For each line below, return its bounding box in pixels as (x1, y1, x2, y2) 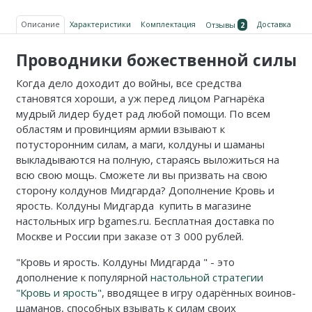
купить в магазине (156, 198, 251, 213)
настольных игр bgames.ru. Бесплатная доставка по (15, 214, 274, 228)
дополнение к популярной (15, 270, 150, 285)
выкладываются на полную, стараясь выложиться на (15, 153, 279, 167)
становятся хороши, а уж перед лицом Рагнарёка (15, 91, 265, 106)
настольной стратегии (150, 270, 263, 285)
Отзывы (205, 19, 237, 31)
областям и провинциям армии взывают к (15, 122, 225, 136)
